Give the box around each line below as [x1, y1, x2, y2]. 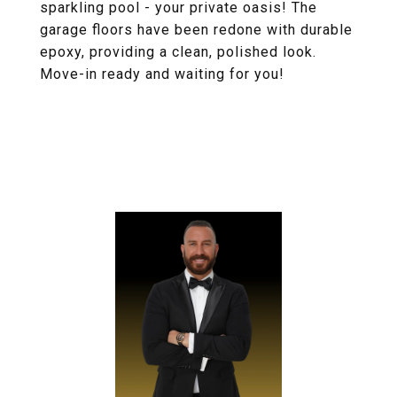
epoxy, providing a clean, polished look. [40, 43, 316, 60]
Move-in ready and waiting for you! [40, 66, 284, 82]
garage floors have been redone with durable [40, 21, 353, 38]
